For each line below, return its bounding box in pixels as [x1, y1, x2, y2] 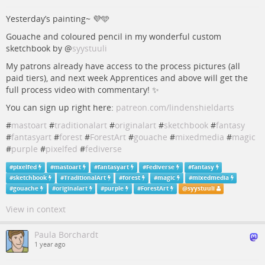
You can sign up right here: [6, 102, 116, 113]
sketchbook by [6, 43, 64, 54]
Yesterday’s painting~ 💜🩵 [6, 13, 109, 24]
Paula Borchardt [34, 229, 98, 240]
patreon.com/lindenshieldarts [116, 102, 234, 113]
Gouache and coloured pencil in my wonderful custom [6, 31, 221, 42]
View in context [6, 203, 66, 215]
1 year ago [34, 240, 66, 248]
